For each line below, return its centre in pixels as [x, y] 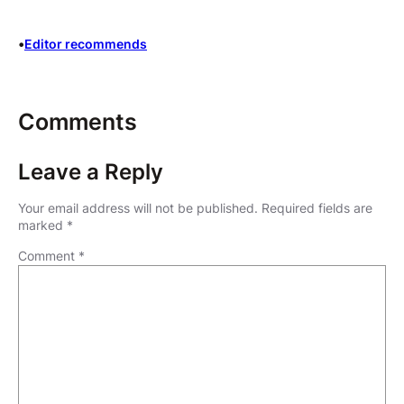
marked [42, 225]
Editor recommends [86, 43]
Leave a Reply [91, 171]
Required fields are [317, 207]
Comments [78, 121]
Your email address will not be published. [138, 207]
